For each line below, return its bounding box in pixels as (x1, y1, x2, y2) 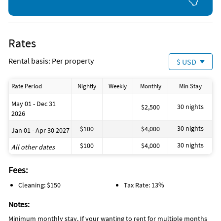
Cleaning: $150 (18, 181, 61, 190)
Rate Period (11, 82, 42, 91)
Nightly (77, 82, 96, 91)
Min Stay (179, 82, 202, 91)
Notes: (8, 199, 30, 210)
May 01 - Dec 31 (11, 99, 56, 109)
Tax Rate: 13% (124, 181, 164, 190)
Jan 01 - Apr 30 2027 (11, 126, 70, 135)
